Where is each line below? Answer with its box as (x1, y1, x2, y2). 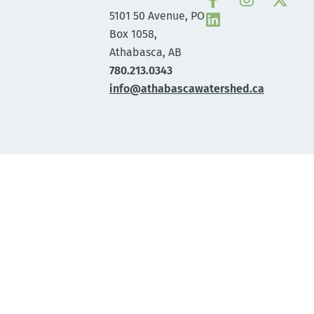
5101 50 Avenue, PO (109, 8, 205, 22)
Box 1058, (109, 27, 157, 41)
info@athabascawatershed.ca (109, 81, 264, 95)
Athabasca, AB (109, 45, 182, 59)
